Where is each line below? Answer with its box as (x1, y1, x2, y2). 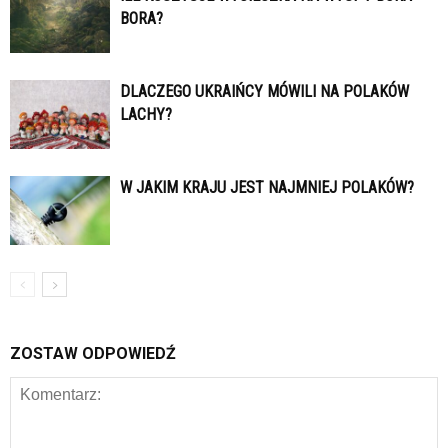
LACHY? (120, 105, 172, 125)
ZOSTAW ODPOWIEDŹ (10, 344, 176, 364)
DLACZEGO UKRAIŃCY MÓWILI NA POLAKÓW (120, 82, 409, 102)
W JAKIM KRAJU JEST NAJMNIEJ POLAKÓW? (120, 178, 414, 198)
